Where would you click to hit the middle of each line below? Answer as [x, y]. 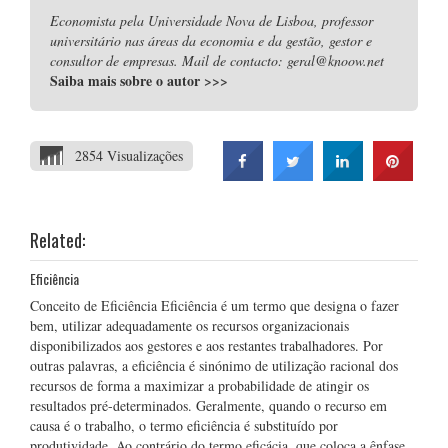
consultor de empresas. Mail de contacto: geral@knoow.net [217, 60]
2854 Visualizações [129, 155]
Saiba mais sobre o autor [127, 80]
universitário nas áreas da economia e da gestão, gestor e [211, 40]
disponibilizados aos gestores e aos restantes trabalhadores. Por [206, 345]
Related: [57, 240]
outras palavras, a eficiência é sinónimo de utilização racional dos [214, 365]
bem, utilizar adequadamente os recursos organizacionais [189, 325]
